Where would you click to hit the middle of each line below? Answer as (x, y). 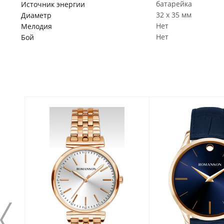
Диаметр (36, 15)
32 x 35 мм (174, 15)
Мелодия (36, 26)
